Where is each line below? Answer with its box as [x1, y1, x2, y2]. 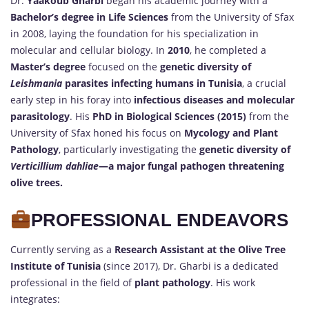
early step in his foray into [10, 93, 134, 107]
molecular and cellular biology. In [10, 43, 168, 57]
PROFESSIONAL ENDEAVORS [30, 210, 288, 231]
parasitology [10, 110, 70, 123]
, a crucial [242, 77, 286, 90]
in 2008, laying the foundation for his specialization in [10, 27, 259, 41]
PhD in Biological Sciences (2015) [92, 110, 246, 123]
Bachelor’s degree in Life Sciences [10, 10, 168, 24]
